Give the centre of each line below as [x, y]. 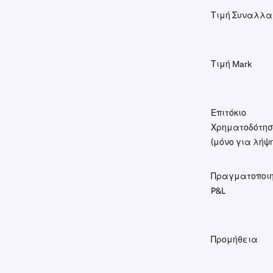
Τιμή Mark [232, 64]
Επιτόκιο [229, 113]
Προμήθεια [234, 239]
